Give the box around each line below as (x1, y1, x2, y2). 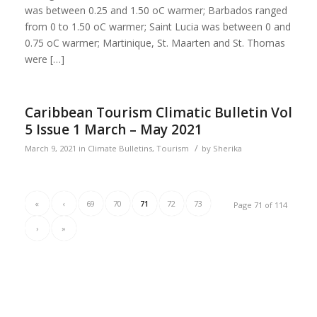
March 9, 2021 (24, 142, 76, 154)
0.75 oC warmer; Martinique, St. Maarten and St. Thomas (24, 35, 285, 50)
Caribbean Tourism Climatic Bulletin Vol (24, 103, 292, 122)
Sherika (212, 142, 242, 154)
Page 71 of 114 (234, 199, 288, 210)
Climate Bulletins (87, 142, 152, 154)
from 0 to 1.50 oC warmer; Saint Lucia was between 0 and (24, 19, 291, 33)
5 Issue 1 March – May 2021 (24, 120, 202, 139)
